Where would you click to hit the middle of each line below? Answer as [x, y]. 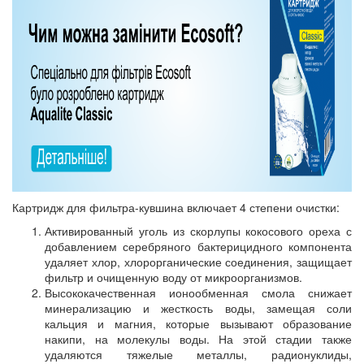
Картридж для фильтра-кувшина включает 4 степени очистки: [176, 207]
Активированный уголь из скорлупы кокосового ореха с [198, 230]
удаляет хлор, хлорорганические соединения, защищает [198, 261]
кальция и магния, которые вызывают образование [198, 323]
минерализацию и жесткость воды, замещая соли [198, 308]
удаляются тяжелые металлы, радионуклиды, [198, 354]
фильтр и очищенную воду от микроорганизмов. [173, 277]
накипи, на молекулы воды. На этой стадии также [198, 338]
